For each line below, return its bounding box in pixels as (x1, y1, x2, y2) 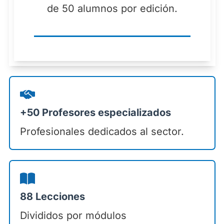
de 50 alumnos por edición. (46, 2, 177, 15)
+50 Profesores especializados (19, 106, 171, 119)
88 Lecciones (19, 190, 85, 203)
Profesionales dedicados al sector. (19, 125, 184, 138)
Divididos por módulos (19, 209, 126, 222)
